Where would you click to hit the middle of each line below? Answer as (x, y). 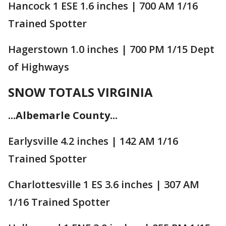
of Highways (39, 67)
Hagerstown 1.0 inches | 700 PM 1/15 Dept (111, 49)
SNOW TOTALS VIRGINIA (80, 92)
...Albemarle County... (63, 115)
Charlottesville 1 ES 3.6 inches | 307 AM (104, 184)
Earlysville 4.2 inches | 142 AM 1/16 (93, 141)
